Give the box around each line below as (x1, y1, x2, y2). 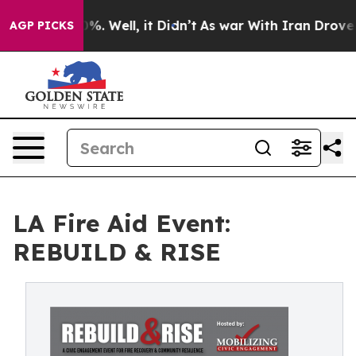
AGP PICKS (10, 18, 74, 33)
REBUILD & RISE (13, 237, 221, 267)
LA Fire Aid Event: (13, 208, 230, 238)
